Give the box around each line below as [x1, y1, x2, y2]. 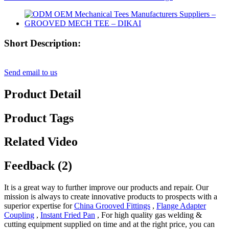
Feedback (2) [4, 159, 72, 173]
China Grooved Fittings [74, 201, 150, 211]
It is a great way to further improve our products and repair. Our [4, 183, 209, 192]
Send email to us [4, 67, 57, 77]
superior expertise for [4, 201, 74, 211]
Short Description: [4, 37, 81, 49]
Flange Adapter [156, 201, 206, 211]
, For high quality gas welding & [95, 211, 202, 220]
